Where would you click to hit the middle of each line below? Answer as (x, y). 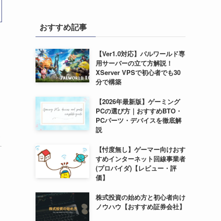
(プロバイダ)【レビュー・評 (136, 168)
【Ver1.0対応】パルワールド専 (140, 54)
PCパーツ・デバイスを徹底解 (138, 120)
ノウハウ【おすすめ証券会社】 (140, 206)
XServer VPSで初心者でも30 (138, 72)
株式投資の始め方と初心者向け (140, 197)
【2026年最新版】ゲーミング (138, 101)
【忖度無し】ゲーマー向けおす (140, 149)
